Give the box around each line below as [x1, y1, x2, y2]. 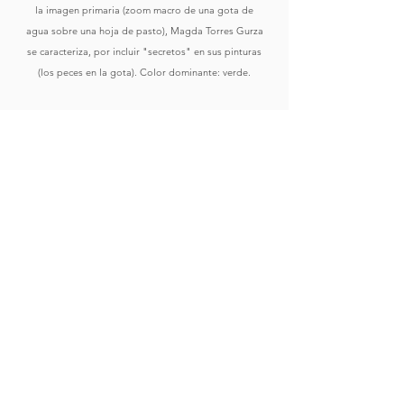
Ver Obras [119, 309, 170, 322]
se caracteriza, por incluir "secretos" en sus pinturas [27, 45, 262, 58]
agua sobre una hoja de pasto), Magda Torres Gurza [25, 24, 263, 37]
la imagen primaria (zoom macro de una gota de [35, 4, 253, 16]
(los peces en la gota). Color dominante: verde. [38, 66, 251, 78]
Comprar [122, 164, 166, 177]
